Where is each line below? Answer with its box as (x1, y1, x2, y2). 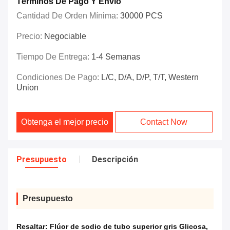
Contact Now (140, 118, 188, 127)
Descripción (92, 155, 138, 165)
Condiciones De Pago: (16, 73, 101, 82)
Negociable (44, 32, 86, 41)
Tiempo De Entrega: (16, 52, 91, 62)
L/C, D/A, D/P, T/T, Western (101, 73, 199, 82)
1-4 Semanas (91, 52, 140, 62)
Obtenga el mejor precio (21, 118, 109, 127)
